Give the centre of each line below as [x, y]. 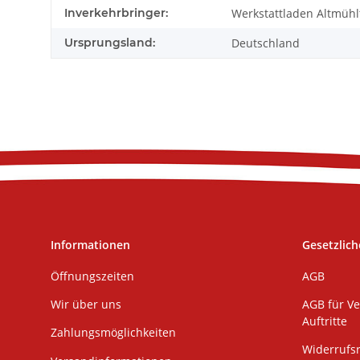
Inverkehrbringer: [116, 13]
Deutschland [266, 43]
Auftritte [324, 321]
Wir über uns [86, 304]
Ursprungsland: [110, 43]
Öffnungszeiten [92, 276]
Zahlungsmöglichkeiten [113, 333]
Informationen [90, 245]
